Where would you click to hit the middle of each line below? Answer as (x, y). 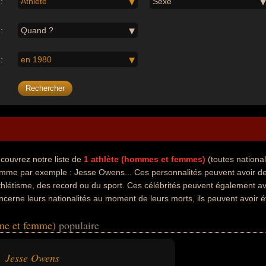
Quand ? (37, 30)
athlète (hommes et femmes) (148, 159)
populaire (79, 225)
